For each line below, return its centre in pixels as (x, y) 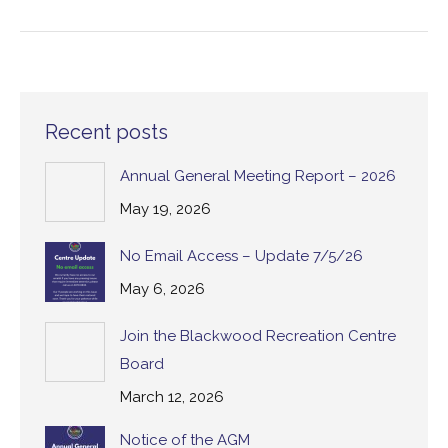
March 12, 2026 (172, 397)
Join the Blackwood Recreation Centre (258, 336)
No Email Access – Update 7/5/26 (241, 256)
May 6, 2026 (162, 289)
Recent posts (106, 132)
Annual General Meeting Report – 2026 (258, 176)
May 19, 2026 (165, 209)
